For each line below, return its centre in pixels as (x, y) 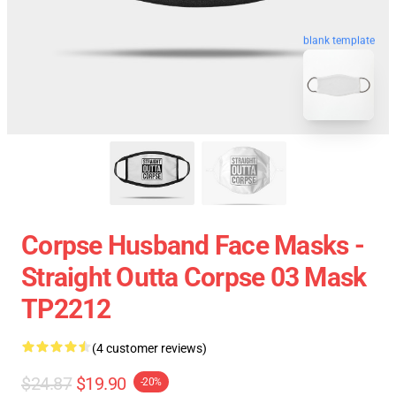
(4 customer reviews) (149, 348)
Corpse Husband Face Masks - (193, 245)
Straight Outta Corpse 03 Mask (194, 277)
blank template (339, 39)
